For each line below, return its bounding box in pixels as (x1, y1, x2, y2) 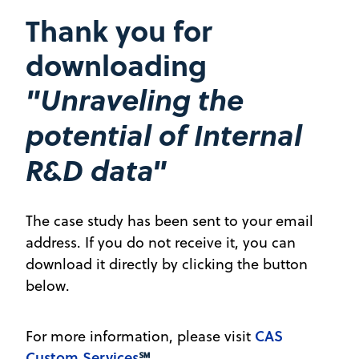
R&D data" (26, 149, 167, 191)
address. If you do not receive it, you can (26, 232, 296, 252)
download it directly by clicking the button (26, 254, 308, 274)
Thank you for (26, 9, 212, 51)
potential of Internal (26, 114, 302, 155)
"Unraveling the (26, 79, 244, 120)
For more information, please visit (26, 326, 255, 346)
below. (26, 276, 70, 296)
